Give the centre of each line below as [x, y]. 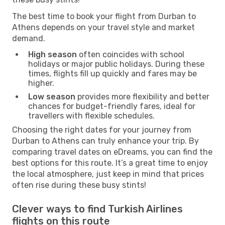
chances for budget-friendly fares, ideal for [112, 106]
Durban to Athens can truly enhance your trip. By [105, 141]
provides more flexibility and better [142, 96]
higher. [41, 83]
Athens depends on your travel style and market [103, 27]
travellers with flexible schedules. [91, 116]
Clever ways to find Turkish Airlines [97, 209]
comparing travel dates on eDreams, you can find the [112, 152]
